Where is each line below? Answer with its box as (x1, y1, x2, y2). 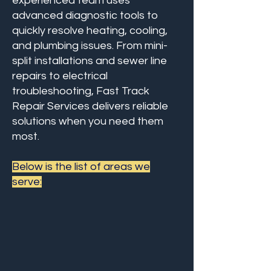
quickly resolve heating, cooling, (12, 25, 168, 36)
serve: (12, 176, 42, 188)
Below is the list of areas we (12, 161, 150, 172)
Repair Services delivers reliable (12, 100, 168, 112)
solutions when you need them (12, 116, 163, 127)
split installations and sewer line (12, 55, 167, 67)
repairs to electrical (12, 70, 108, 82)
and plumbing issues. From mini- (12, 40, 168, 51)
